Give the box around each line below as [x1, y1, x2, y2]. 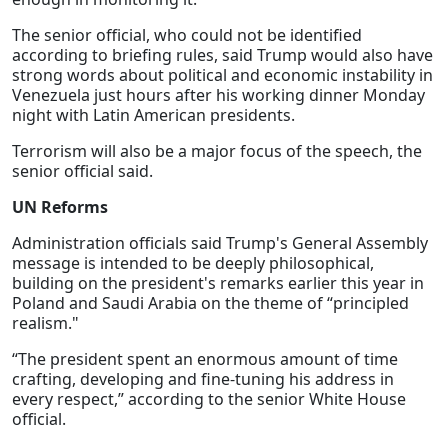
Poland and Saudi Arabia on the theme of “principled [12, 292, 409, 315]
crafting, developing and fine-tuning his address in [12, 368, 394, 391]
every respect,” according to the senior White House [12, 388, 406, 411]
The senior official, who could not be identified [12, 24, 362, 47]
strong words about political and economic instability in [12, 64, 433, 87]
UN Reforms [12, 196, 108, 219]
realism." [12, 312, 79, 335]
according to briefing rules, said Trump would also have [12, 44, 433, 67]
